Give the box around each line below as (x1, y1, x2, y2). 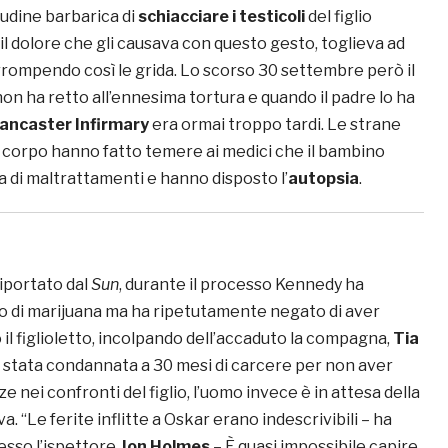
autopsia (288, 169, 359, 189)
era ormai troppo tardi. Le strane (149, 115, 401, 135)
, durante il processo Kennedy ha (119, 275, 364, 295)
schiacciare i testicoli (138, 7, 305, 27)
